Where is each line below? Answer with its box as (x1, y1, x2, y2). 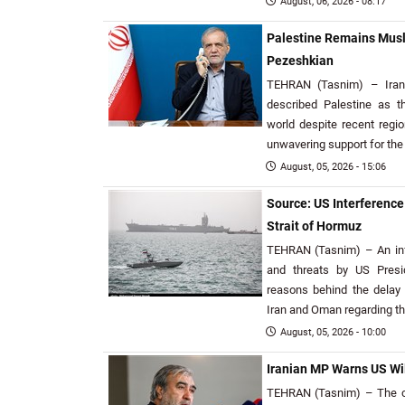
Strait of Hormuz (267, 219, 362, 234)
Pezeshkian (267, 53, 334, 69)
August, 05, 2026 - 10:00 (280, 326, 386, 338)
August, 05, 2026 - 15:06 (280, 161, 386, 173)
